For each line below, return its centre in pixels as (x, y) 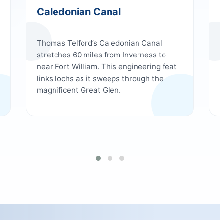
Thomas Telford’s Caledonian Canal (99, 43)
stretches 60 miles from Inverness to (101, 55)
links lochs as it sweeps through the (100, 78)
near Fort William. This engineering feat (107, 67)
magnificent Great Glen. (79, 90)
